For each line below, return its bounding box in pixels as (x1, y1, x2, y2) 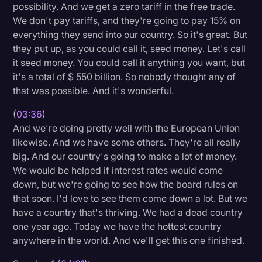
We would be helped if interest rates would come (13, 164, 223, 176)
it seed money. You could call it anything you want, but (13, 56, 246, 68)
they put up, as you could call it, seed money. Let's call (13, 42, 246, 54)
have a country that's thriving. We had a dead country (13, 206, 243, 218)
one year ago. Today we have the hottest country (13, 220, 222, 232)
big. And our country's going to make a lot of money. (13, 150, 237, 162)
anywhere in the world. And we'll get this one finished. (13, 234, 245, 246)
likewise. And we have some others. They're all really (13, 136, 241, 148)
